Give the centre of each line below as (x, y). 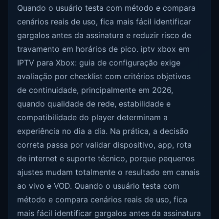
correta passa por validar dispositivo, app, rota (105, 145)
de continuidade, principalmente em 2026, (95, 90)
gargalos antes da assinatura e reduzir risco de (104, 35)
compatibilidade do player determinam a (93, 118)
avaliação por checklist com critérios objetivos (104, 77)
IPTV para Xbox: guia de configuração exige (99, 63)
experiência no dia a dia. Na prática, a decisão (103, 131)
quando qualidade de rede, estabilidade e (94, 104)
